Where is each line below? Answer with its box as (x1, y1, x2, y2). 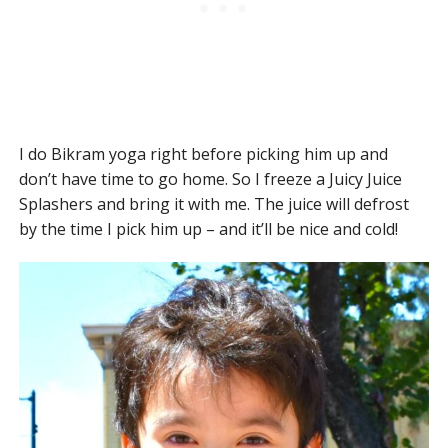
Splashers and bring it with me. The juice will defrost (18, 193, 409, 216)
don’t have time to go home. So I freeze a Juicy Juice (18, 168, 402, 191)
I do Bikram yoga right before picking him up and (18, 143, 388, 166)
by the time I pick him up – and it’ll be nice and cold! (18, 218, 398, 241)
